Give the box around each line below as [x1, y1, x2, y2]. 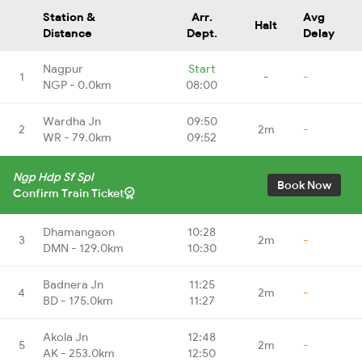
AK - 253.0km [43, 345, 115, 360]
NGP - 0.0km [43, 77, 112, 92]
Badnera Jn [43, 276, 103, 292]
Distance [43, 25, 92, 40]
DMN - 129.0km [43, 240, 124, 255]
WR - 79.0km [43, 129, 112, 145]
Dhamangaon [43, 224, 115, 239]
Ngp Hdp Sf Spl [13, 169, 93, 184]
